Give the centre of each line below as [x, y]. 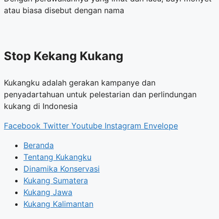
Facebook [22, 125]
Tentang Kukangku [57, 157]
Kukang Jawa [48, 192]
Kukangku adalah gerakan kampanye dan [80, 82]
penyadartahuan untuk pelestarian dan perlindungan [100, 94]
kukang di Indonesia [41, 106]
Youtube [87, 125]
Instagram [123, 125]
